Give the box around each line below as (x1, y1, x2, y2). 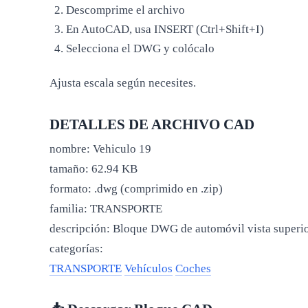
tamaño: (49, 162, 89, 175)
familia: (49, 201, 87, 215)
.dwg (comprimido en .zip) (94, 181, 223, 195)
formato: (49, 181, 91, 195)
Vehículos (124, 261, 173, 275)
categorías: (49, 241, 103, 255)
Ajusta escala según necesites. (49, 76, 196, 90)
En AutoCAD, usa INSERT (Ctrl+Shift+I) (65, 22, 264, 36)
